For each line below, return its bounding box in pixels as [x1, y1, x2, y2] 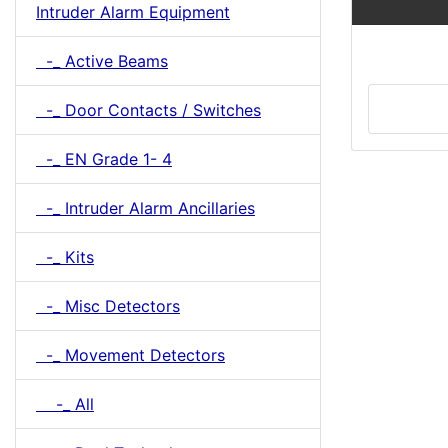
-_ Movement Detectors [36, 345, 225, 365]
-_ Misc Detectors [36, 296, 180, 316]
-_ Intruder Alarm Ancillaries [36, 198, 255, 218]
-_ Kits [36, 247, 94, 267]
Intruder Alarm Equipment [36, 2, 230, 22]
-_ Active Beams [36, 51, 168, 71]
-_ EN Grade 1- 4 [36, 149, 172, 169]
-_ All [36, 394, 94, 414]
